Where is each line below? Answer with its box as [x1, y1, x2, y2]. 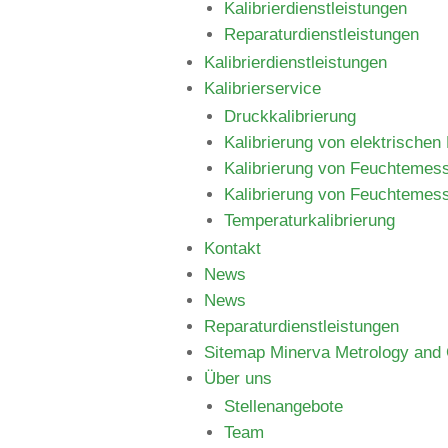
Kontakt [204, 239, 261, 258]
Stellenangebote [224, 397, 343, 416]
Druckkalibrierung [224, 107, 356, 126]
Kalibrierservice [204, 79, 321, 98]
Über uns [204, 369, 272, 388]
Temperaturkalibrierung [224, 211, 395, 230]
